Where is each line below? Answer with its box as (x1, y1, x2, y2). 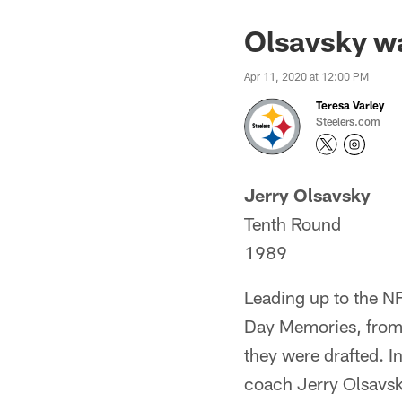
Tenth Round (244, 213, 341, 234)
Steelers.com (316, 115, 380, 127)
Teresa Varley (316, 99, 384, 111)
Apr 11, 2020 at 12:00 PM (244, 70, 369, 83)
